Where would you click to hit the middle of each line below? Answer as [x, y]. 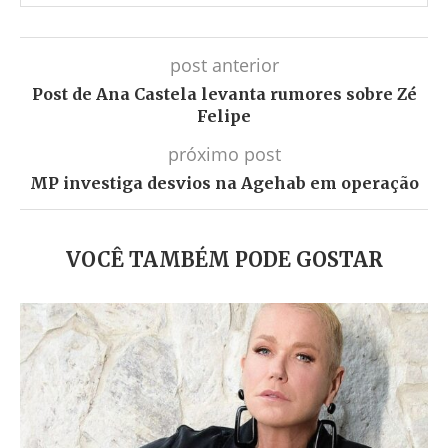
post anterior [224, 65]
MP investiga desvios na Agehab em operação [224, 183]
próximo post [224, 154]
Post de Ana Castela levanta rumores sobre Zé [224, 94]
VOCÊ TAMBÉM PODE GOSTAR [224, 260]
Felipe [224, 116]
